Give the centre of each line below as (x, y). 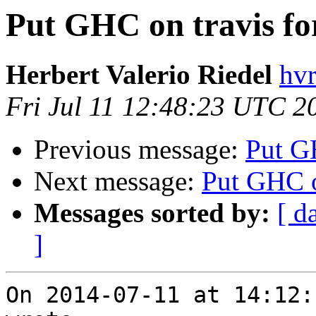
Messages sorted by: (152, 213)
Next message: (118, 181)
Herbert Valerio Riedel (139, 75)
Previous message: (140, 150)
